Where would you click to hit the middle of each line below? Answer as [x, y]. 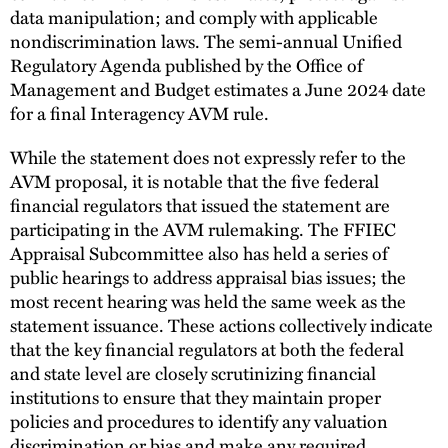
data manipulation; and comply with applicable [194, 16]
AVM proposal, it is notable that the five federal [194, 180]
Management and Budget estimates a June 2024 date [218, 88]
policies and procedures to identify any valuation [199, 420]
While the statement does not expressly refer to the [208, 156]
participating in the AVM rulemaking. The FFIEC [203, 228]
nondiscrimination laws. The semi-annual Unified [206, 40]
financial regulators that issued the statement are [200, 204]
